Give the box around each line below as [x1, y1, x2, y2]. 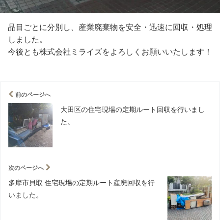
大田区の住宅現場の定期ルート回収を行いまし [60, 105, 205, 113]
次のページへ [8, 164, 44, 171]
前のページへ [15, 90, 51, 98]
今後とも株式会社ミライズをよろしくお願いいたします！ [8, 46, 212, 56]
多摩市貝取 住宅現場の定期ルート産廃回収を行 [8, 178, 155, 187]
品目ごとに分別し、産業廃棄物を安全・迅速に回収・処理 [8, 22, 212, 32]
